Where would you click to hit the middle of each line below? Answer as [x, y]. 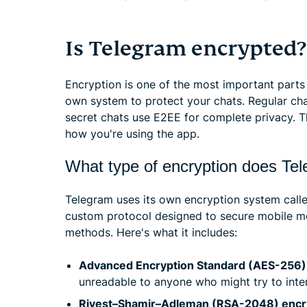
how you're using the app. [132, 133]
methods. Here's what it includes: [151, 232]
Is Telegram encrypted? [185, 48]
